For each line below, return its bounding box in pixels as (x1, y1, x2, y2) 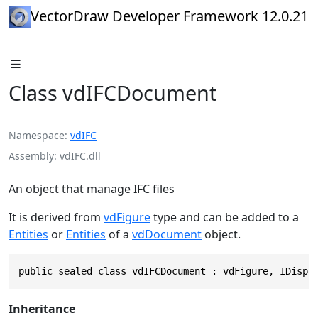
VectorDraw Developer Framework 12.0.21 (31, 6, 308, 26)
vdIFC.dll (60, 148, 101, 163)
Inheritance (9, 300, 75, 317)
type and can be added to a (150, 209, 299, 225)
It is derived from (9, 209, 104, 225)
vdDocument (132, 226, 202, 242)
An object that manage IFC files (9, 180, 175, 197)
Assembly (9, 148, 54, 163)
